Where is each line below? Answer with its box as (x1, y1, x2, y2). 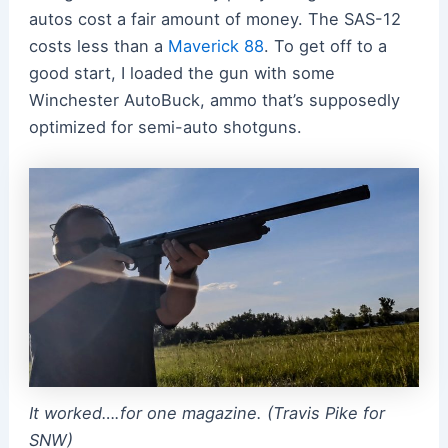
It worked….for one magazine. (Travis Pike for (28, 403, 385, 424)
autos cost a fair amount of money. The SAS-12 (28, 9, 401, 30)
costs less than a (28, 36, 168, 57)
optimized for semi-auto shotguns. (28, 117, 307, 138)
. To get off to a (263, 36, 387, 57)
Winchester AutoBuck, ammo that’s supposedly (28, 90, 400, 111)
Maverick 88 (167, 36, 264, 57)
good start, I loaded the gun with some (28, 63, 335, 84)
